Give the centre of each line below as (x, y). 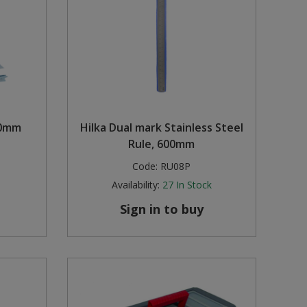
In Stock (194, 185)
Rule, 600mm (162, 144)
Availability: (135, 185)
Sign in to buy (161, 209)
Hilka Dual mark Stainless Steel (161, 128)
